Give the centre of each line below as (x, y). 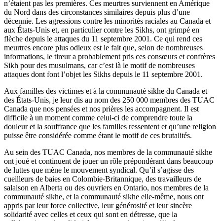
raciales (157, 21)
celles (59, 214)
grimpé (179, 30)
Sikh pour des (26, 65)
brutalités (176, 135)
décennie (18, 21)
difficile (16, 117)
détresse (142, 214)
